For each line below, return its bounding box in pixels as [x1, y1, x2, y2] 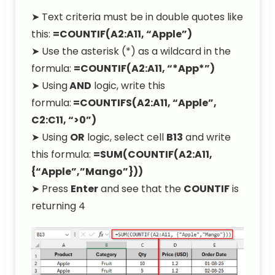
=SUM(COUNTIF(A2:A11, [93, 147, 212, 161]
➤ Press [31, 182, 71, 196]
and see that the [98, 182, 184, 196]
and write [183, 130, 231, 144]
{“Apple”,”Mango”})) [31, 165, 143, 179]
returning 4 [31, 199, 85, 213]
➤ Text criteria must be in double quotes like [31, 10, 243, 24]
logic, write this [91, 79, 165, 93]
